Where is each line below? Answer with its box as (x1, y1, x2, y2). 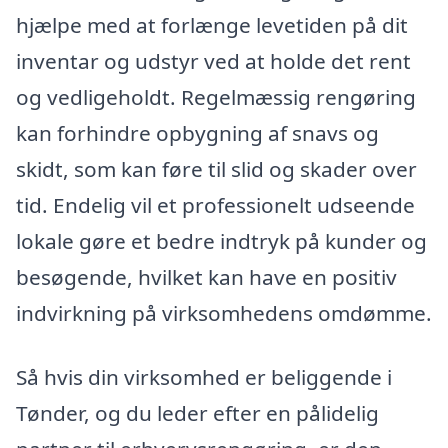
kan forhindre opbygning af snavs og (16, 119, 379, 148)
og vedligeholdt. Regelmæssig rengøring (16, 83, 416, 112)
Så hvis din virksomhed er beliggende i (16, 363, 392, 392)
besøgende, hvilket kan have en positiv (16, 263, 397, 292)
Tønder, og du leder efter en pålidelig (16, 399, 379, 428)
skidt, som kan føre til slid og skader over (16, 155, 417, 184)
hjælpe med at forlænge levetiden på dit (16, 11, 408, 40)
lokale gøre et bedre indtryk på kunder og (16, 227, 427, 256)
